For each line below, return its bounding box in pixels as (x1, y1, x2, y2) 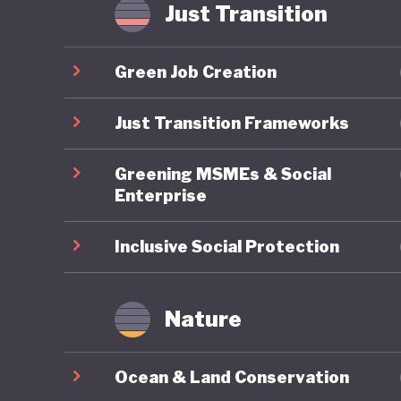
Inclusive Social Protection (115, 236, 339, 256)
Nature (165, 305, 242, 332)
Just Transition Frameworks (115, 113, 349, 132)
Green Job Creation (115, 62, 277, 81)
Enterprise (115, 185, 207, 205)
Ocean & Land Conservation (115, 367, 349, 387)
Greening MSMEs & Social (115, 164, 331, 183)
